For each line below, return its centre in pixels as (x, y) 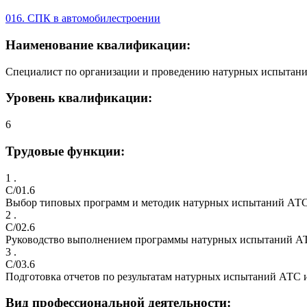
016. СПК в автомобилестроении (83, 19)
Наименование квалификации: (98, 45)
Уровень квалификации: (79, 98)
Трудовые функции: (65, 151)
